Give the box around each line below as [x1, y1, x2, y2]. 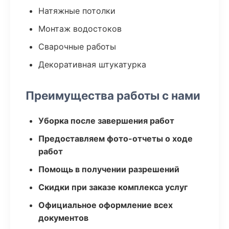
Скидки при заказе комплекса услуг [38, 182, 188, 192]
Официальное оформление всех [38, 200, 173, 210]
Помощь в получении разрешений [38, 164, 179, 174]
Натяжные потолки [38, 6, 116, 16]
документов [38, 213, 88, 223]
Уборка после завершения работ [38, 116, 174, 126]
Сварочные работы [38, 41, 116, 52]
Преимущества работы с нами [26, 88, 200, 102]
